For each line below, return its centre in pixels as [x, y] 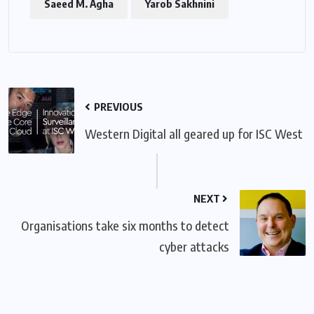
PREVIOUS [117, 107]
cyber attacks [194, 247]
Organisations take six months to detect [125, 226]
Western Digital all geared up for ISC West [194, 134]
